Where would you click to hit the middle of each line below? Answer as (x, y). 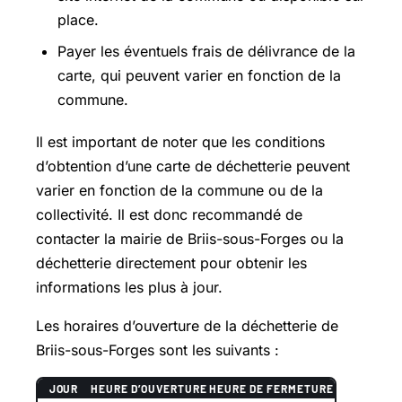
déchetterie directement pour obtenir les (171, 262)
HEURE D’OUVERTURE (149, 388)
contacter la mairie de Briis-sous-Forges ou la (190, 238)
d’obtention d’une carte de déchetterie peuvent (193, 166)
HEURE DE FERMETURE (271, 388)
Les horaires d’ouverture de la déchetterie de (187, 325)
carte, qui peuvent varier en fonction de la (199, 76)
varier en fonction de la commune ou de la (179, 190)
